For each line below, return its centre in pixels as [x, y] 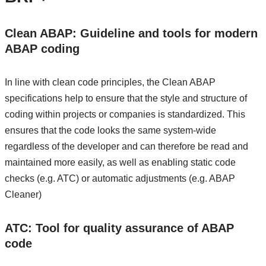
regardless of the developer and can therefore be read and [126, 146]
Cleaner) [23, 194]
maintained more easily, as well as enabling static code [120, 162]
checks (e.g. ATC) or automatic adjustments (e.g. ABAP [120, 178]
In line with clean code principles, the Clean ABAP [110, 82]
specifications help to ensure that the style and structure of [126, 98]
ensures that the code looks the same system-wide [110, 130]
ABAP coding [42, 49]
